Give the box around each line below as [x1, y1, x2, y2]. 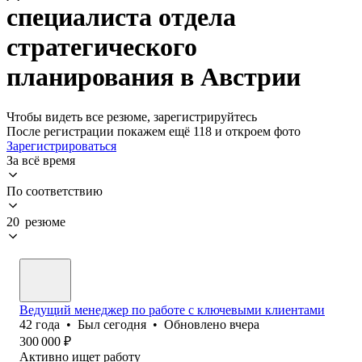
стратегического [6, 32, 197, 62]
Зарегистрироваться [6, 138, 116, 153]
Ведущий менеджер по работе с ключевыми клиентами [19, 302, 325, 317]
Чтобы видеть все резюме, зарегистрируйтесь [6, 109, 257, 124]
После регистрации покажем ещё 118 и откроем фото [6, 124, 301, 138]
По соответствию [6, 183, 103, 198]
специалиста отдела [6, 2, 236, 32]
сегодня [103, 317, 146, 331]
